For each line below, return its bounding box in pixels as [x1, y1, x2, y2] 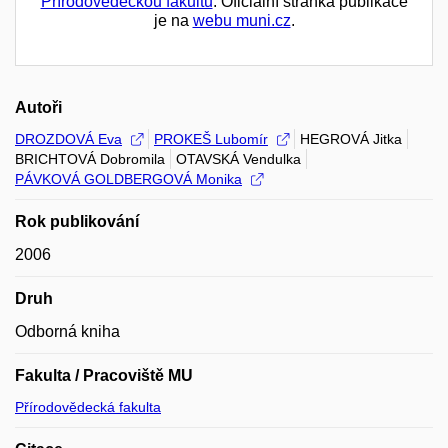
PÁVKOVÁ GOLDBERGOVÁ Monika [15, 170, 242, 187]
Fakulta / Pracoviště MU [15, 366, 193, 384]
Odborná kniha [15, 322, 120, 340]
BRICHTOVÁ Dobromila [15, 150, 165, 167]
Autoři [15, 98, 62, 116]
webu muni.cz [192, 11, 291, 29]
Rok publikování [15, 212, 139, 230]
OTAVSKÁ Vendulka [176, 150, 301, 167]
